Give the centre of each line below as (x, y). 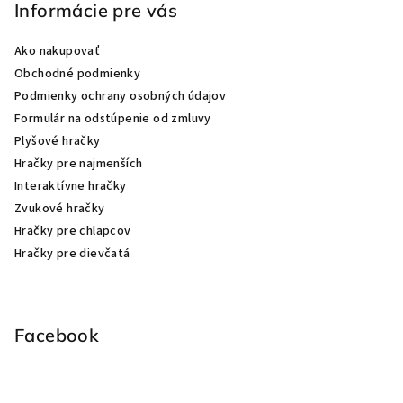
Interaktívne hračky (71, 186)
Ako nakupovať (58, 51)
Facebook (57, 335)
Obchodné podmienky (78, 73)
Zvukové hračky (60, 208)
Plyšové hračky (58, 141)
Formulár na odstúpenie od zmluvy (113, 118)
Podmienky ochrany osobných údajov (121, 96)
